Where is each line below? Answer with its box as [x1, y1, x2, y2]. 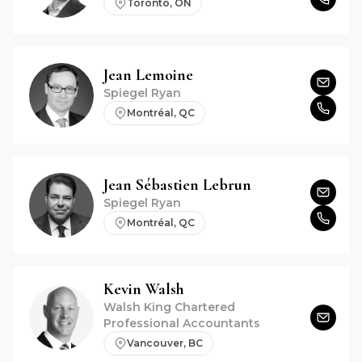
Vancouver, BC [127, 337, 203, 349]
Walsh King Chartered [103, 300, 235, 314]
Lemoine [136, 65, 193, 85]
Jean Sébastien [103, 175, 199, 195]
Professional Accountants [103, 316, 260, 330]
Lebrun [203, 175, 251, 195]
